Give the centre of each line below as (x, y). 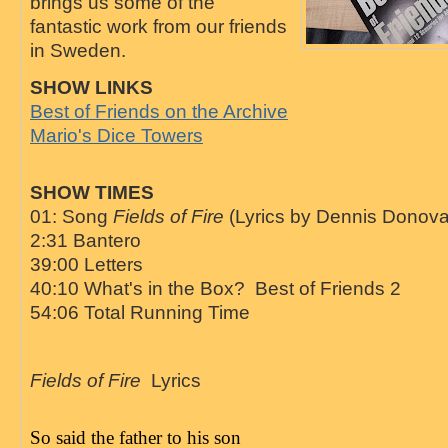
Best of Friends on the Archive (158, 110)
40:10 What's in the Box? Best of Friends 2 (215, 288)
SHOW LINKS (91, 86)
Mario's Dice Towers (116, 134)
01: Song (71, 216)
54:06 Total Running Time (139, 312)
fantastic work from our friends (158, 25)
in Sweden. (80, 49)
